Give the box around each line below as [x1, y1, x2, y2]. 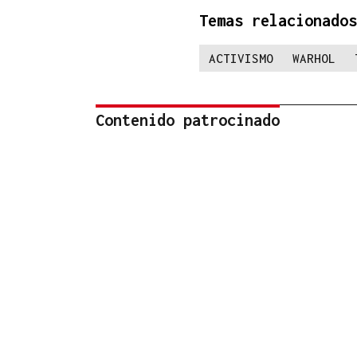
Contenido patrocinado [96, 111, 280, 130]
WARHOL [292, 51, 335, 66]
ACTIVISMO [209, 51, 273, 66]
